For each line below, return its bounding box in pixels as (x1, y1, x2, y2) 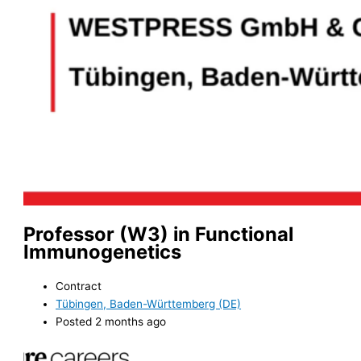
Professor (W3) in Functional (23, 222, 294, 247)
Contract (56, 279, 102, 293)
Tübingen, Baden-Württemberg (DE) (56, 297, 242, 310)
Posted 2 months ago (56, 314, 167, 328)
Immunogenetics (23, 240, 182, 264)
